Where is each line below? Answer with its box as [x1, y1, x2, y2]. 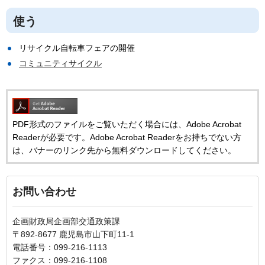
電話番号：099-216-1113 [12, 242, 107, 252]
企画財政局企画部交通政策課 [12, 216, 120, 226]
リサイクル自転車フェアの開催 [19, 43, 135, 53]
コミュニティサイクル [19, 58, 102, 68]
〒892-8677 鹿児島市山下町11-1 [12, 229, 134, 239]
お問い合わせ [12, 185, 76, 198]
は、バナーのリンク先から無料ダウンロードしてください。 [12, 145, 236, 155]
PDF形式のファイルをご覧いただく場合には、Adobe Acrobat [12, 119, 241, 129]
